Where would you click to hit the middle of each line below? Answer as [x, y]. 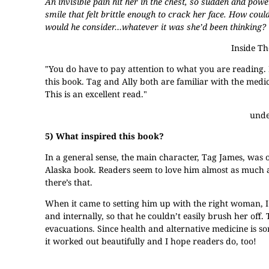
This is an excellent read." [96, 94]
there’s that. [69, 182]
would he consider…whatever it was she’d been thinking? [156, 27]
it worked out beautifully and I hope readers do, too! [151, 241]
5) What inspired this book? [104, 136]
